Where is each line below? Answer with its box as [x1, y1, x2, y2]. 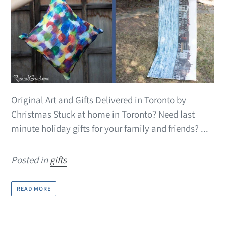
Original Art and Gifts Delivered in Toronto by [11, 93, 186, 106]
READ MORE [17, 184, 51, 192]
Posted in [11, 153, 50, 166]
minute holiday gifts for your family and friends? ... [11, 122, 208, 134]
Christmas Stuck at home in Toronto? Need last [11, 107, 195, 120]
